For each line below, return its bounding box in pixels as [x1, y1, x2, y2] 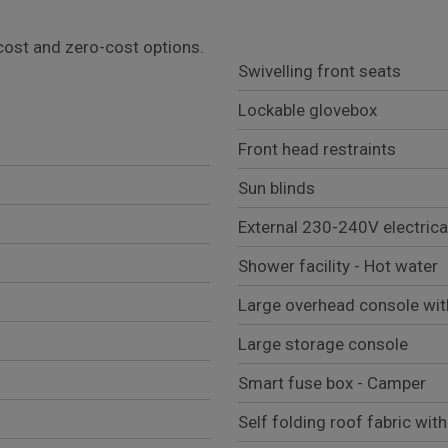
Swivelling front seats [238, 61, 401, 82]
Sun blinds [238, 178, 315, 199]
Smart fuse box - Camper [238, 373, 426, 394]
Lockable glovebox [238, 100, 377, 121]
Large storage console [238, 334, 408, 355]
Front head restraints [238, 139, 396, 160]
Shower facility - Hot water [238, 256, 438, 277]
